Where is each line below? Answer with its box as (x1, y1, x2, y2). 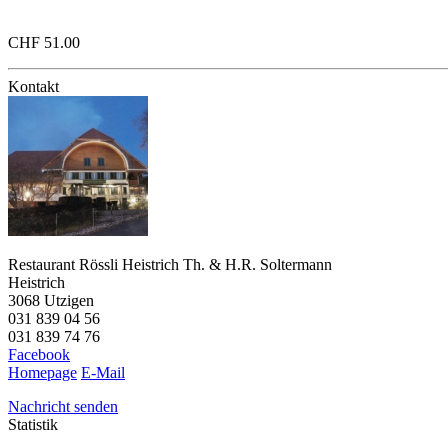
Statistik (8, 416, 58, 434)
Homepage (8, 364, 77, 382)
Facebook (8, 346, 70, 364)
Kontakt (8, 78, 59, 96)
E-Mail (81, 364, 125, 382)
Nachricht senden (8, 398, 118, 416)
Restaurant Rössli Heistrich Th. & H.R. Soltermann (8, 256, 332, 274)
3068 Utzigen (8, 292, 94, 310)
